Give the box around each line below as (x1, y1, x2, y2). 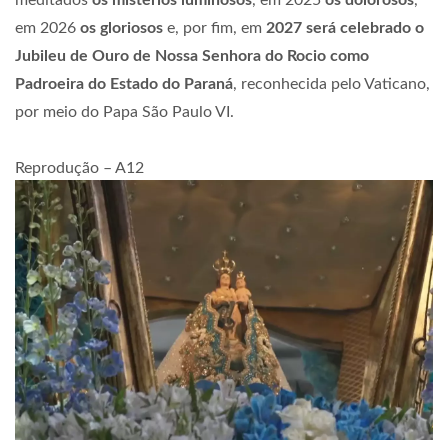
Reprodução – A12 (15, 159, 144, 176)
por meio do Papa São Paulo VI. (15, 103, 234, 120)
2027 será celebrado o (262, 19, 424, 36)
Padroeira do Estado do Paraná (15, 75, 233, 92)
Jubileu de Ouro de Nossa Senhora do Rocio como (15, 47, 369, 64)
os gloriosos (76, 19, 163, 36)
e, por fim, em (163, 19, 262, 36)
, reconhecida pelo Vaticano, (233, 75, 430, 92)
